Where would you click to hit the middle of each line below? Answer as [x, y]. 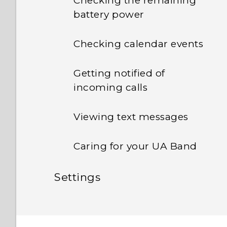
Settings [77, 177]
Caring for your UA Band [135, 146]
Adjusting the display [127, 204]
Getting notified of [119, 73]
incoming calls [110, 87]
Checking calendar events [138, 44]
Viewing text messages [131, 117]
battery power [109, 14]
